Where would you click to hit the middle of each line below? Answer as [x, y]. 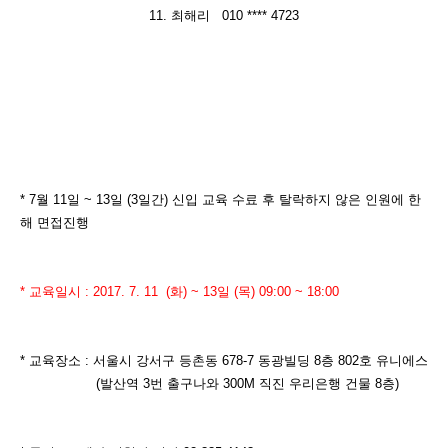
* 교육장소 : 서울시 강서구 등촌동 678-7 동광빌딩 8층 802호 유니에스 [224, 360]
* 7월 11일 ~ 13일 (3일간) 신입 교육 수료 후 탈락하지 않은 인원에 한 [220, 199]
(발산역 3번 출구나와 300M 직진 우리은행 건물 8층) [209, 383]
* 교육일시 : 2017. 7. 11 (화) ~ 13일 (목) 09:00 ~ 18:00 [181, 291]
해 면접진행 [54, 222]
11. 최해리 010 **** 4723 [224, 15]
